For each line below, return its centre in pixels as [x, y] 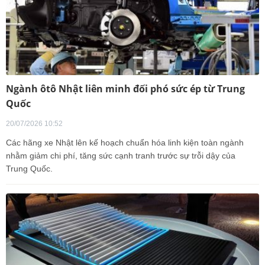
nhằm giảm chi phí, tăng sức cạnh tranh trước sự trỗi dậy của [121, 156]
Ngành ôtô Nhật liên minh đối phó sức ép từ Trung [125, 89]
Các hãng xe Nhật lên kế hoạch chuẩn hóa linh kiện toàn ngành [125, 143]
